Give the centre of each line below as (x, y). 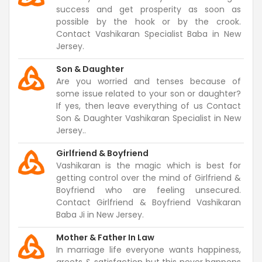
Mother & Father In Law (105, 237)
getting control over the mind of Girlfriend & (149, 178)
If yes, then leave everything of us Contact (149, 106)
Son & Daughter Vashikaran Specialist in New (149, 118)
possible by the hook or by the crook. (149, 22)
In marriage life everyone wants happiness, (149, 250)
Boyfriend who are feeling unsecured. (149, 190)
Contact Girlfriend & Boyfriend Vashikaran (149, 202)
